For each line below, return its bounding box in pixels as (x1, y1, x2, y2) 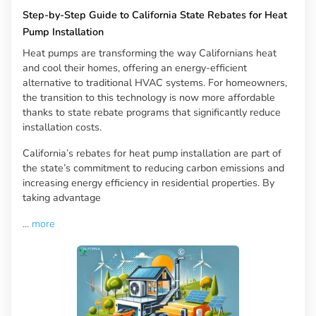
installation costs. (23, 120, 102, 135)
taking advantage (23, 190, 101, 205)
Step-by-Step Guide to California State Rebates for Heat (23, 8, 287, 23)
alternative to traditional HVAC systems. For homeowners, (23, 75, 287, 90)
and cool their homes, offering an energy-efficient (23, 61, 247, 75)
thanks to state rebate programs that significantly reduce (23, 105, 281, 120)
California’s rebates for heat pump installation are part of (23, 146, 281, 161)
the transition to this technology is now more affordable (23, 90, 275, 105)
